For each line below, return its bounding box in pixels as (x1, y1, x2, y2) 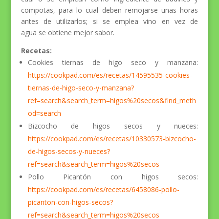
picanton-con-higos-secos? (27, 197, 113, 207)
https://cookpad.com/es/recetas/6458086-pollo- (27, 184, 179, 194)
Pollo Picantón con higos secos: (27, 172, 198, 181)
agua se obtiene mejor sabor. (21, 27, 114, 37)
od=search (27, 108, 61, 118)
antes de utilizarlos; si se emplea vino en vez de (21, 16, 198, 26)
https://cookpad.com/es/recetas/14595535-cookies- (27, 70, 192, 80)
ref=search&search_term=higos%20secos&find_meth (27, 95, 196, 105)
